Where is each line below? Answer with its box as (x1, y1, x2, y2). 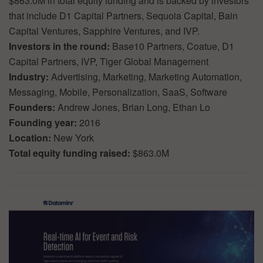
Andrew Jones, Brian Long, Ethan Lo (58, 100, 210, 114)
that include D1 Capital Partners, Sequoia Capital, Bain (9, 8, 238, 22)
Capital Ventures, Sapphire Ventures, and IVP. (9, 23, 200, 38)
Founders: (9, 100, 58, 114)
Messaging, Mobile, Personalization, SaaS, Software (9, 85, 227, 99)
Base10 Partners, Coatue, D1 (112, 39, 234, 53)
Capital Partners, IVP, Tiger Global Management (9, 54, 208, 68)
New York (53, 130, 94, 144)
